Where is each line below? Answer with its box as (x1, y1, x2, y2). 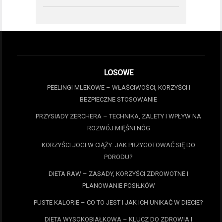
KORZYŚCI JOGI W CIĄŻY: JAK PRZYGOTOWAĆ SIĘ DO (42, 141, 195, 149)
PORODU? (104, 153, 133, 161)
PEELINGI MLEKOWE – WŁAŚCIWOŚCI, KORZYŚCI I (47, 84, 190, 92)
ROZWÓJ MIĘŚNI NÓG (87, 124, 150, 132)
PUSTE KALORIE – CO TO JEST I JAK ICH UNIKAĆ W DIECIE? (34, 199, 203, 207)
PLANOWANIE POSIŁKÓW (82, 182, 155, 190)
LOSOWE (104, 68, 133, 78)
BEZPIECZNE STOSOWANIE (80, 96, 157, 104)
